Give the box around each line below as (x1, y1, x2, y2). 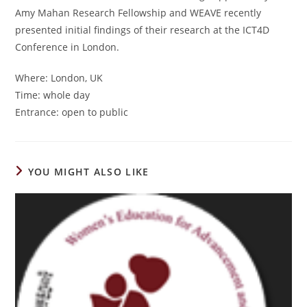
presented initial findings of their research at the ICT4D (15, 23, 270, 36)
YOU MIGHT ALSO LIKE (27, 165, 149, 178)
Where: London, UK (15, 71, 103, 84)
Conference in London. (15, 40, 120, 53)
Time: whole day (15, 88, 90, 101)
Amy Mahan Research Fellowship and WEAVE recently (15, 6, 262, 19)
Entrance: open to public (15, 106, 129, 119)
